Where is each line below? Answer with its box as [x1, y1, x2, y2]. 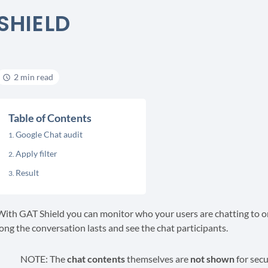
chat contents [66, 253, 125, 264]
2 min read [13, 72, 53, 82]
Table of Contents [8, 111, 92, 124]
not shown [190, 253, 234, 264]
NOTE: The [20, 253, 67, 264]
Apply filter [15, 148, 57, 159]
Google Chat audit [15, 129, 83, 139]
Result [15, 167, 39, 178]
